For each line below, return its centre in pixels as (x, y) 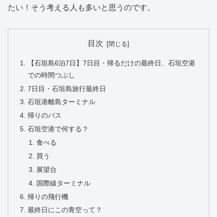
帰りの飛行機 (48, 196)
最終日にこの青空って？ (65, 210)
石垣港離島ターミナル (62, 102)
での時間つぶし (52, 75)
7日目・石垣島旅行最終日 (67, 88)
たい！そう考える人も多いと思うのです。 (81, 8)
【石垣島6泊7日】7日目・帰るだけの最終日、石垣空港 (112, 63)
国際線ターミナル (63, 183)
